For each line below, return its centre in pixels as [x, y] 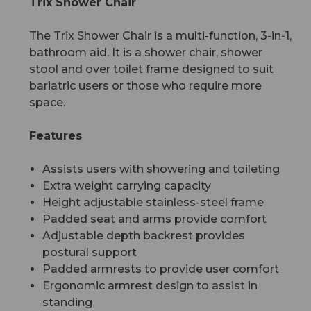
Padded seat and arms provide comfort [154, 219]
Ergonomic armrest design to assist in [150, 286]
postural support [89, 253]
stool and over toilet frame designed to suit [152, 69]
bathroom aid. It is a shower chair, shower [146, 53]
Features [56, 136]
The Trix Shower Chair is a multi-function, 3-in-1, [161, 36]
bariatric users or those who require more [146, 86]
